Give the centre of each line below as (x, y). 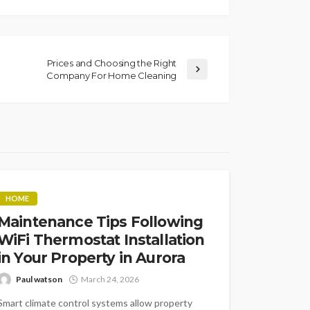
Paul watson (39, 279)
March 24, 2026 (110, 279)
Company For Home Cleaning (111, 75)
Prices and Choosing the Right (111, 63)
